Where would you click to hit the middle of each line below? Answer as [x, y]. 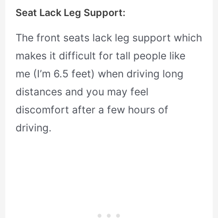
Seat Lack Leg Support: [71, 13]
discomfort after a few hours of [92, 110]
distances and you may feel [82, 92]
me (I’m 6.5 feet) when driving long [100, 74]
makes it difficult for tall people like [101, 56]
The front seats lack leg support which [109, 38]
